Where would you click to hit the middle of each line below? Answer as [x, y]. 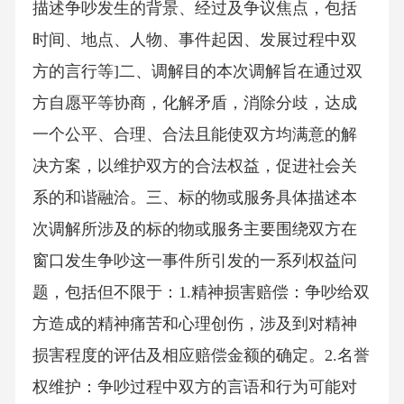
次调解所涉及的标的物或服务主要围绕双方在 [194, 230]
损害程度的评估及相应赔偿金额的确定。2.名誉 [201, 356]
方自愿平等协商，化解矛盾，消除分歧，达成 [194, 103]
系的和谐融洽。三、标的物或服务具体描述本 [194, 198]
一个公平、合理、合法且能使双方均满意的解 [194, 135]
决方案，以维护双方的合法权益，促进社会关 [194, 166]
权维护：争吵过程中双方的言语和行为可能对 [194, 387]
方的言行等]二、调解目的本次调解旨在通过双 [197, 72]
